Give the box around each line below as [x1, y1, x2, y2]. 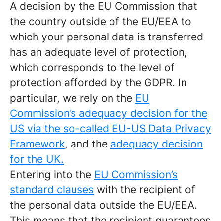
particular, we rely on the [10, 92, 135, 104]
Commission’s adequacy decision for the [10, 107, 207, 119]
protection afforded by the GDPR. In [10, 76, 187, 89]
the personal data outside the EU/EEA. [10, 199, 197, 211]
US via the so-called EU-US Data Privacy [10, 122, 211, 135]
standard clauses [10, 184, 94, 196]
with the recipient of [94, 184, 195, 196]
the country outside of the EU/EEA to [10, 15, 191, 28]
